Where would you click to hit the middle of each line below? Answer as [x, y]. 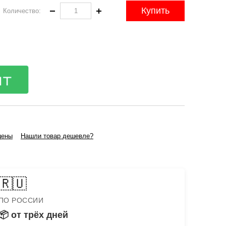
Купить [155, 11]
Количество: [22, 11]
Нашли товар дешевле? [57, 136]
